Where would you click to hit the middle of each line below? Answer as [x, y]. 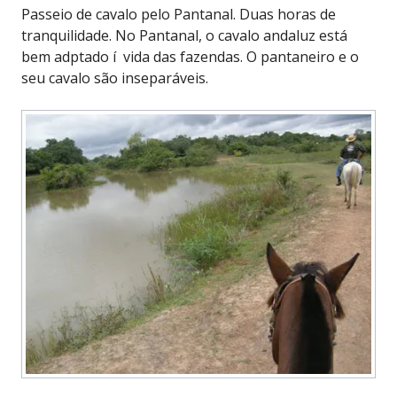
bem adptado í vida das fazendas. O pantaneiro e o [190, 56]
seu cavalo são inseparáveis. [115, 78]
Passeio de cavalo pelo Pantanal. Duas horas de [179, 14]
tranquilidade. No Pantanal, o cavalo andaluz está [184, 35]
